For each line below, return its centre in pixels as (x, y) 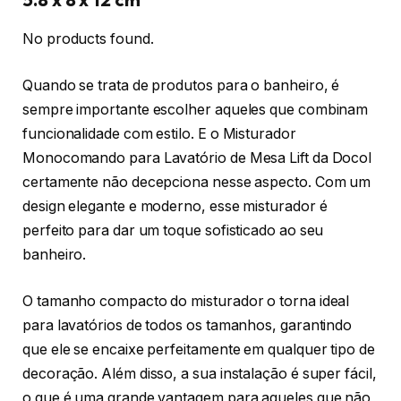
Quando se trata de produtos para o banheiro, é (181, 85)
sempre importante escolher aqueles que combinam (196, 109)
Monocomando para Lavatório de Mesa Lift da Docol (197, 158)
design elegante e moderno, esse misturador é (175, 206)
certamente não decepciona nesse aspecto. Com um (197, 182)
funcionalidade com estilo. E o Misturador (159, 133)
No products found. (88, 39)
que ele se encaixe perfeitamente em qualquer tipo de (199, 349)
